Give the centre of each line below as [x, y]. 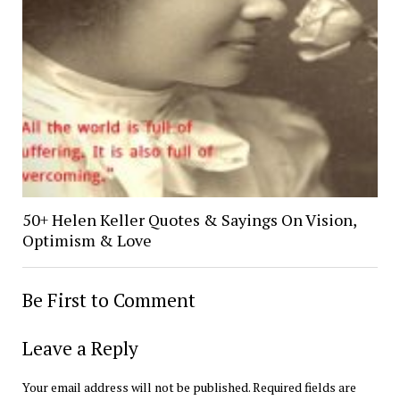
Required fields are [304, 387]
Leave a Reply [80, 348]
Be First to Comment [108, 300]
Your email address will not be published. [136, 387]
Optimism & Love [87, 240]
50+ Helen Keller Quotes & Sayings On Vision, [189, 219]
